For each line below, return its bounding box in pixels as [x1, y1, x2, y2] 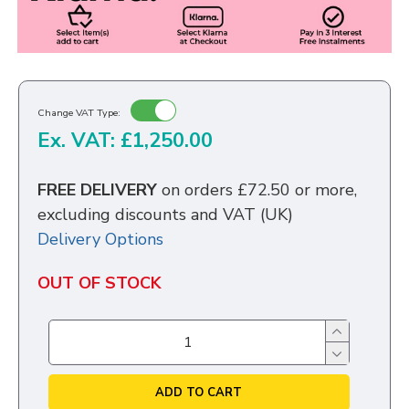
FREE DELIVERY [37, 179, 162, 202]
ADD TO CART [155, 383, 243, 401]
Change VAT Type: [37, 105, 121, 120]
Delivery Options [37, 228, 163, 251]
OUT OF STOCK [37, 272, 162, 295]
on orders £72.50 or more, [162, 179, 357, 202]
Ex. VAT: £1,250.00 [37, 127, 213, 155]
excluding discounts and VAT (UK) [37, 204, 293, 226]
